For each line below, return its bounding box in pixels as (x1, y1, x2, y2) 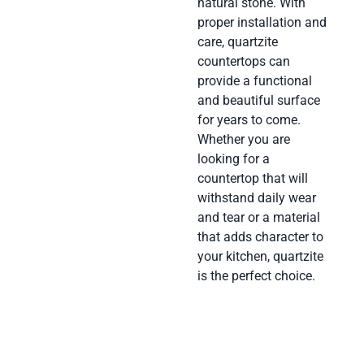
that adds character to (197, 229, 323, 245)
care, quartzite (197, 34, 278, 50)
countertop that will (197, 171, 308, 187)
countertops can (197, 54, 290, 70)
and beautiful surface (197, 93, 320, 109)
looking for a (197, 151, 270, 167)
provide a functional (197, 73, 312, 89)
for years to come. (197, 112, 301, 128)
